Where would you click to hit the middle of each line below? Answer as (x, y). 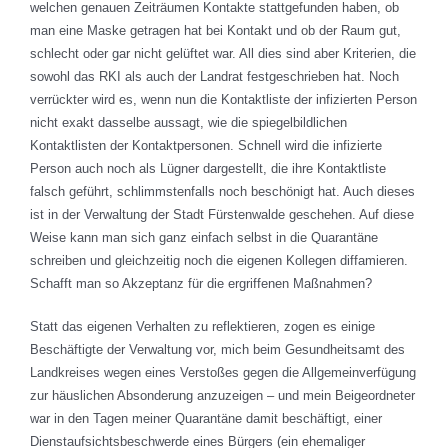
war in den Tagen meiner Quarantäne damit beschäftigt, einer (206, 419)
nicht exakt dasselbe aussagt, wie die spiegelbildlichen (188, 123)
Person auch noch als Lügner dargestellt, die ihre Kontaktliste (208, 169)
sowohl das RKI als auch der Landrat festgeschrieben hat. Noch (214, 77)
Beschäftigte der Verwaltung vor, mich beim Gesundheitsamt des (217, 350)
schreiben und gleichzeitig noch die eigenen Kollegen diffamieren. (219, 261)
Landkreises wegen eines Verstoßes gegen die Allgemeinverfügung (223, 373)
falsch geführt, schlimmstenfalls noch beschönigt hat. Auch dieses (222, 192)
